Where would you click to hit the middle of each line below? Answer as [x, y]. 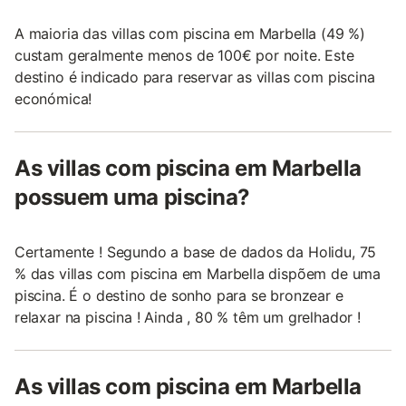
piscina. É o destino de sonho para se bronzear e [179, 295]
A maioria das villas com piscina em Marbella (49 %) [190, 34]
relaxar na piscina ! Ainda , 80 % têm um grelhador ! [188, 317]
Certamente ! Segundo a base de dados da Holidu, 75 [196, 252]
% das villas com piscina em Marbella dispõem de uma [198, 274]
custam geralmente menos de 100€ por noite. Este [184, 55]
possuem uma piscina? [132, 197]
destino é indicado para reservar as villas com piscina [195, 77]
